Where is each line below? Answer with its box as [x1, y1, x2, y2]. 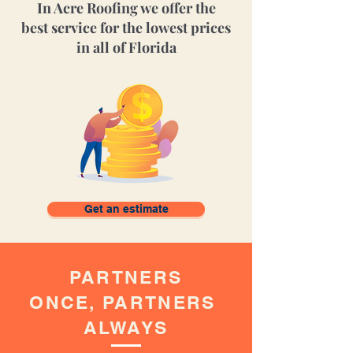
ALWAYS [83, 317, 169, 338]
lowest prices [146, 18, 231, 37]
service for [51, 18, 122, 37]
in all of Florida [76, 38, 176, 57]
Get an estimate [84, 203, 169, 215]
